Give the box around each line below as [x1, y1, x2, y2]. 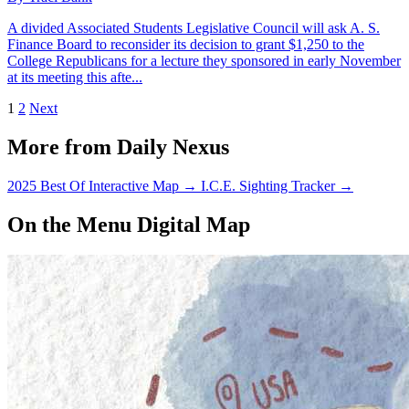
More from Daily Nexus [7, 134, 229, 159]
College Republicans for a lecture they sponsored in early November [7, 52, 401, 68]
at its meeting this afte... [7, 68, 142, 85]
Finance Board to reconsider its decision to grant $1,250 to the [7, 36, 364, 52]
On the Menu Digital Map [7, 212, 250, 236]
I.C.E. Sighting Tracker [201, 177, 335, 194]
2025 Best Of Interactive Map [7, 177, 179, 194]
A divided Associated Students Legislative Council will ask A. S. [7, 19, 380, 36]
